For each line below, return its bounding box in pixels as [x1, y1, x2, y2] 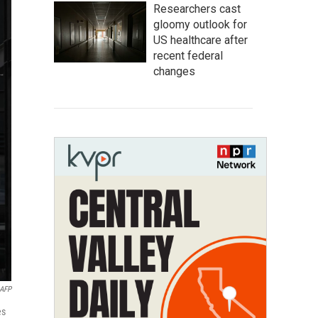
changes [153, 65, 195, 78]
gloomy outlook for [153, 18, 247, 31]
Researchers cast [153, 2, 241, 16]
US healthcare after [153, 33, 248, 47]
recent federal [153, 49, 223, 62]
